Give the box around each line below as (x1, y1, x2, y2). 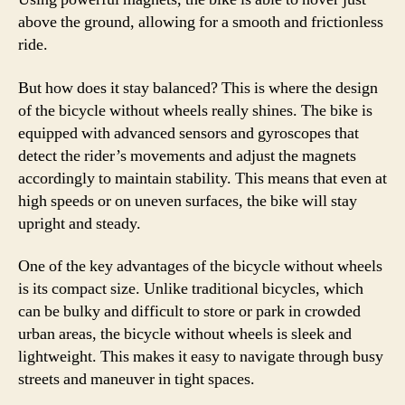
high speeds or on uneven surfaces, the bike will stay (18, 190, 357, 212)
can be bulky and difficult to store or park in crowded (18, 301, 361, 322)
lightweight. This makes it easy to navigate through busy (18, 346, 383, 367)
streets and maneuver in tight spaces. (18, 369, 255, 390)
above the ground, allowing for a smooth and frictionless (18, 12, 383, 33)
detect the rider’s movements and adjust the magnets (18, 145, 356, 166)
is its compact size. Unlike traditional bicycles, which (18, 278, 363, 299)
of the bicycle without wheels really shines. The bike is (18, 99, 372, 121)
